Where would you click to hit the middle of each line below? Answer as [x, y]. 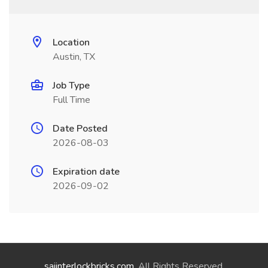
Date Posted [80, 129]
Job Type [71, 86]
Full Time [71, 100]
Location [71, 42]
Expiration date [86, 172]
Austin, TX [74, 57]
